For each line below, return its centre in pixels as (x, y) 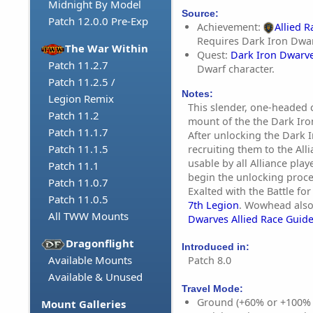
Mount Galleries (83, 304)
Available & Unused (95, 277)
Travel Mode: (212, 288)
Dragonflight (100, 243)
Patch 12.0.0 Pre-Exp (98, 21)
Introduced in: (216, 247)
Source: (200, 14)
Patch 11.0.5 (78, 199)
